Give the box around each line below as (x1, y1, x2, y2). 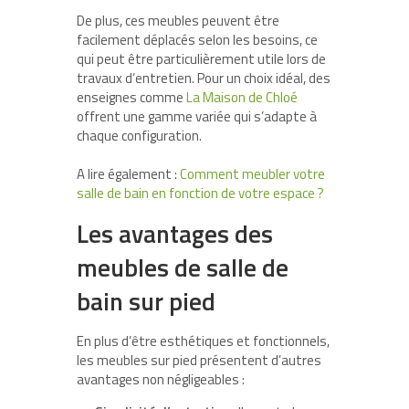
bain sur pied (77, 282, 215, 320)
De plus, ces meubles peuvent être (77, 10, 279, 32)
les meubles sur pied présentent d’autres (77, 350, 321, 372)
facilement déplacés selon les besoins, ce (77, 29, 318, 51)
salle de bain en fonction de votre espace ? (77, 183, 324, 204)
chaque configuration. (77, 125, 202, 147)
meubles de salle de (77, 248, 288, 287)
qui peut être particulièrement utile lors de (77, 48, 326, 70)
